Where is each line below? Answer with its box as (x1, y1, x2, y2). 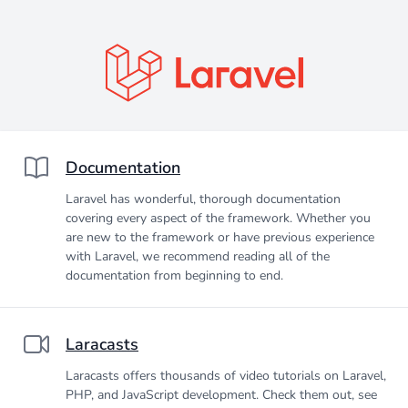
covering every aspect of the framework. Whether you (66, 209, 371, 227)
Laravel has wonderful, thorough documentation (66, 190, 341, 208)
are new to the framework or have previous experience (66, 229, 374, 246)
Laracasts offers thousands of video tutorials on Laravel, (66, 367, 386, 384)
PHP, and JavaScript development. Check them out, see (66, 386, 377, 403)
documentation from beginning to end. (66, 267, 283, 284)
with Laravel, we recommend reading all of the (66, 248, 330, 265)
